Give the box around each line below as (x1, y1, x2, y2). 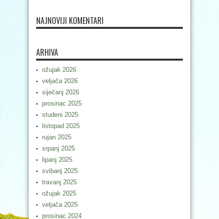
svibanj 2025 (42, 167, 78, 175)
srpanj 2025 (42, 144, 75, 152)
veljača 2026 (42, 77, 78, 85)
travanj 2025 (42, 178, 77, 186)
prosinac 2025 (42, 99, 82, 107)
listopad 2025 (42, 122, 80, 130)
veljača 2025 (42, 200, 78, 208)
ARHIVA (36, 46, 58, 58)
